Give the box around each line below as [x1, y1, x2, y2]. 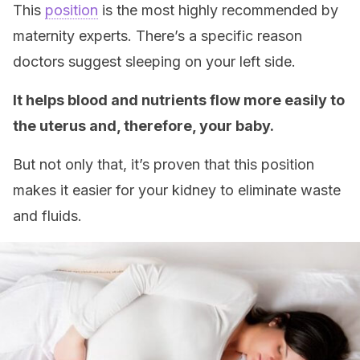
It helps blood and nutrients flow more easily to [13, 92, 345, 108]
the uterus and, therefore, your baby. [13, 117, 277, 134]
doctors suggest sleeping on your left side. [13, 53, 296, 70]
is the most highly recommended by [98, 2, 338, 18]
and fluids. [13, 207, 82, 224]
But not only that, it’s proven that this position [13, 156, 314, 173]
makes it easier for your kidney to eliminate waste [13, 182, 341, 198]
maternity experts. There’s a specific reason [13, 27, 302, 44]
